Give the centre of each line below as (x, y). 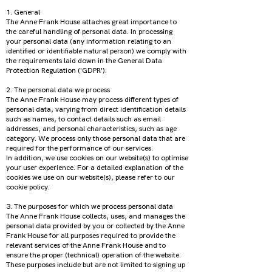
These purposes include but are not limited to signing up (96, 265)
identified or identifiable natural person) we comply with (96, 51)
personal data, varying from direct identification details (96, 109)
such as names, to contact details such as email (83, 119)
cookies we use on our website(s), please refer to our (90, 177)
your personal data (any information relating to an (89, 41)
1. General (25, 12)
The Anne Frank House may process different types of (92, 100)
